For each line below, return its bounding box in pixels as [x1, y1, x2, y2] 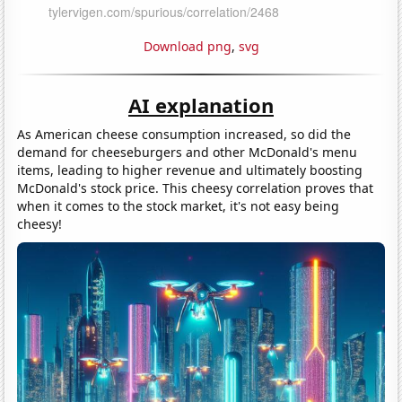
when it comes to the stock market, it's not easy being [17, 197, 340, 214]
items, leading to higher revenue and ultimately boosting [17, 161, 363, 179]
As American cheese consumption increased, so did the [17, 125, 352, 143]
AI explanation [128, 91, 274, 118]
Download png [143, 37, 232, 55]
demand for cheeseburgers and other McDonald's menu [17, 143, 358, 161]
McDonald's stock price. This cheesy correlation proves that [17, 179, 374, 197]
